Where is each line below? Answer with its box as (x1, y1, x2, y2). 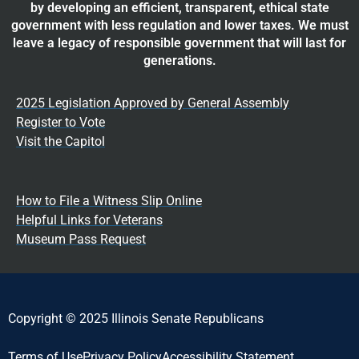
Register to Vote (16, 114, 105, 130)
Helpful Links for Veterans (16, 212, 163, 228)
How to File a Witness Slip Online (16, 192, 202, 208)
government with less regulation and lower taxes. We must (10, 17, 349, 33)
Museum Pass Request (16, 231, 146, 247)
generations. (143, 52, 216, 68)
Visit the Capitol (16, 133, 105, 149)
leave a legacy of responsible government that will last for (13, 34, 346, 50)
